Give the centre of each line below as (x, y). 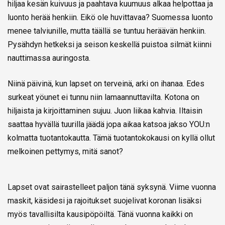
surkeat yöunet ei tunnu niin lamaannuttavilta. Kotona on (103, 97)
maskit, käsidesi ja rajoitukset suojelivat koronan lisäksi (104, 200)
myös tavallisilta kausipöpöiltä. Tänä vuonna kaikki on (100, 214)
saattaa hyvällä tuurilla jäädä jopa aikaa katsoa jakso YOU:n (109, 124)
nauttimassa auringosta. (50, 58)
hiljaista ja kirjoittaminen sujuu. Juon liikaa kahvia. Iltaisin (105, 110)
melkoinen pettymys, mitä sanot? (67, 151)
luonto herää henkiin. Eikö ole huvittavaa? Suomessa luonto (110, 17)
